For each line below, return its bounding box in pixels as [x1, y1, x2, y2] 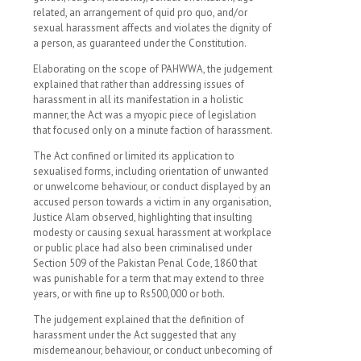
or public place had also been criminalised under [33, 241, 252, 255]
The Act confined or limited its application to [33, 149, 234, 164]
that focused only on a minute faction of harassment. [33, 123, 272, 138]
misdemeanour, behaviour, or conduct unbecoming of [33, 343, 272, 358]
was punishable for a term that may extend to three [33, 272, 264, 286]
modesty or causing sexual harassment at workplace [33, 226, 272, 240]
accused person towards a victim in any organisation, [33, 195, 271, 210]
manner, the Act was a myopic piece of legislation [33, 108, 256, 122]
